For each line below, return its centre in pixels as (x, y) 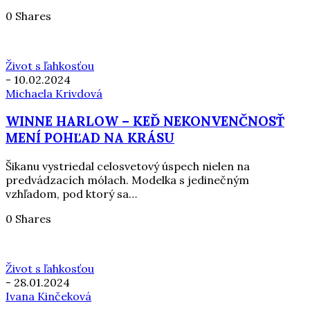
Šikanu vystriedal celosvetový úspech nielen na (128, 166)
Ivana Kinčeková (48, 297)
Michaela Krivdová (54, 93)
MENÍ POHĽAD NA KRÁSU (90, 138)
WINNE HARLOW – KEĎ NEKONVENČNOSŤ (145, 121)
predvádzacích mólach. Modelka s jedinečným (127, 180)
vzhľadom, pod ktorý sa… (71, 194)
